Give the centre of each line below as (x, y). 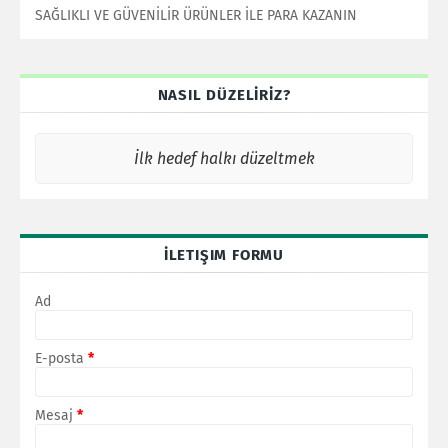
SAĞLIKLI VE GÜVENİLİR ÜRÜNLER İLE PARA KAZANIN (196, 15)
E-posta (61, 358)
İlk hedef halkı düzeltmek (224, 158)
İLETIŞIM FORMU (224, 254)
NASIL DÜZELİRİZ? (224, 94)
